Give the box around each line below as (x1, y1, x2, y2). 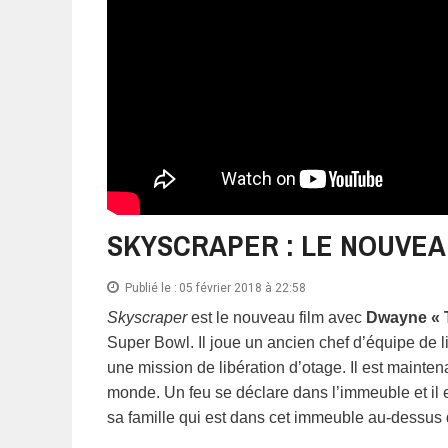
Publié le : (124, 281, 180, 296)
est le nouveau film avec (187, 309, 366, 327)
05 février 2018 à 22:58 (178, 281, 306, 296)
